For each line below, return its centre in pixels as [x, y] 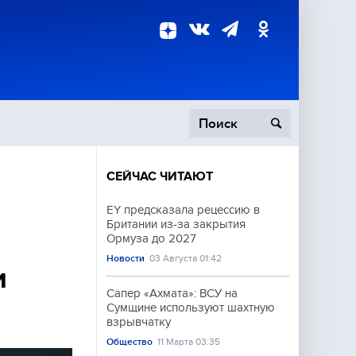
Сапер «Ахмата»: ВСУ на [172, 293]
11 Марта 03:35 [189, 342]
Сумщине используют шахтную [191, 308]
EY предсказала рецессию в [183, 210]
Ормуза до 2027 [151, 238]
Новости [126, 258]
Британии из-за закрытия [176, 224]
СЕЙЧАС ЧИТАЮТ [160, 176]
